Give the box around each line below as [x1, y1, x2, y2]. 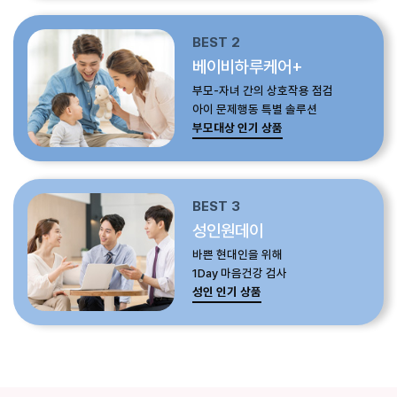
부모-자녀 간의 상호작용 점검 [191, 83, 333, 98]
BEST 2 [191, 35, 240, 51]
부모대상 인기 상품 [191, 121, 283, 136]
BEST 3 [191, 198, 240, 214]
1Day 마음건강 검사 [191, 265, 287, 280]
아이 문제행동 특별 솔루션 [191, 102, 317, 117]
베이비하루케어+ [191, 57, 303, 78]
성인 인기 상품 [191, 284, 261, 299]
